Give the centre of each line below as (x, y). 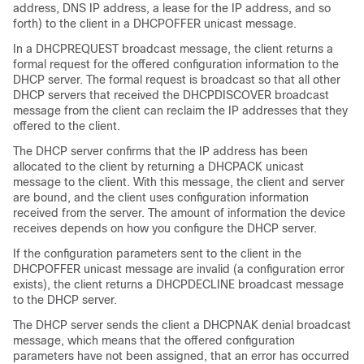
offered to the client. (67, 126)
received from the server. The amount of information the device (179, 213)
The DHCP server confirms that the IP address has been (160, 152)
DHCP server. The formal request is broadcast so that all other (177, 80)
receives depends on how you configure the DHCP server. (165, 229)
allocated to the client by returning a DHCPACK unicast (158, 167)
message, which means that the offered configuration (154, 341)
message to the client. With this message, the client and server (179, 182)
